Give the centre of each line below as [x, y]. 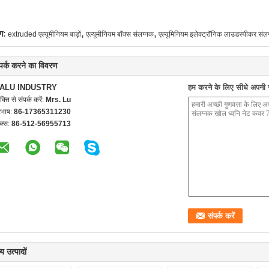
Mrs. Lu [58, 100]
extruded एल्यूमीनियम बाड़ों [44, 34]
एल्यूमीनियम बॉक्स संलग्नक [120, 34]
